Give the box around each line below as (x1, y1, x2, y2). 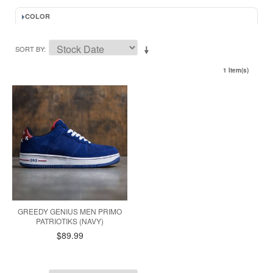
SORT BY (15, 44, 44, 54)
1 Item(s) (223, 66, 249, 74)
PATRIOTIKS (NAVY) (36, 216, 104, 227)
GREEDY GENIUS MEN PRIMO (18, 206, 122, 217)
